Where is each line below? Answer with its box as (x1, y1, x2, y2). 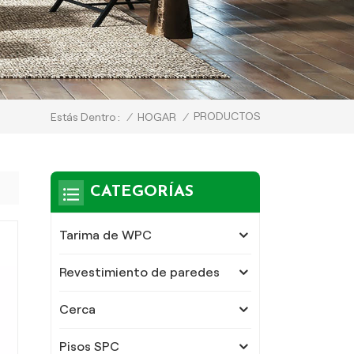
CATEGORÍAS (89, 183, 194, 200)
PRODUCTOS (194, 109, 260, 122)
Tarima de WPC (58, 228, 152, 242)
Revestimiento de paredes (58, 265, 220, 279)
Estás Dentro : (51, 111, 120, 124)
